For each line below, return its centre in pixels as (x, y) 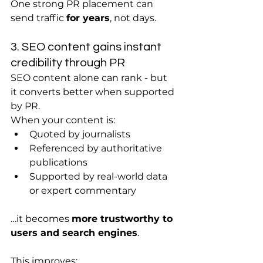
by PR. (25, 106)
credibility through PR (68, 63)
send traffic (38, 18)
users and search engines (74, 233)
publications (58, 162)
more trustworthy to (124, 219)
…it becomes (41, 219)
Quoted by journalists (80, 134)
